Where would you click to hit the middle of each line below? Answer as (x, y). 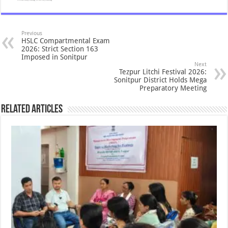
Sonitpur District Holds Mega (160, 80)
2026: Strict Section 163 (60, 49)
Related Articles (32, 109)
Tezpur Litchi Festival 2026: (163, 72)
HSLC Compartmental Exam (66, 40)
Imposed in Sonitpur (55, 57)
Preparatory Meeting (173, 88)
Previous (32, 33)
